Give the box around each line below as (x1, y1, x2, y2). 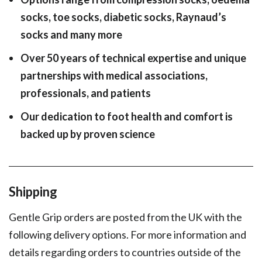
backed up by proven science (20, 127, 155, 141)
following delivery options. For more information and (9, 228, 246, 242)
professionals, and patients (20, 87, 151, 100)
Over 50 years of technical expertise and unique (20, 51, 246, 65)
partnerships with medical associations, (20, 69, 208, 82)
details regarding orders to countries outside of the (9, 246, 241, 259)
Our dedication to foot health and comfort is (20, 110, 233, 123)
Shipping (9, 184, 57, 200)
